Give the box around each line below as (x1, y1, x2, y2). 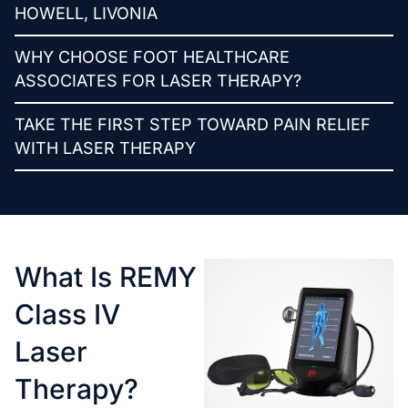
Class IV (15, 297, 120, 331)
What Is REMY (15, 260, 197, 293)
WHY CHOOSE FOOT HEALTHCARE (15, 46, 290, 66)
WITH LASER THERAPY (15, 138, 196, 158)
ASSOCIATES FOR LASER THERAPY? (15, 70, 301, 90)
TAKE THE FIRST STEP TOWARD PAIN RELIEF (15, 114, 371, 134)
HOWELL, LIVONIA (15, 3, 158, 23)
